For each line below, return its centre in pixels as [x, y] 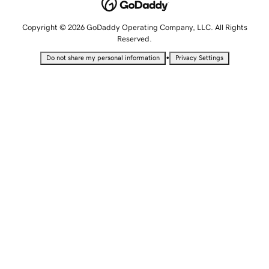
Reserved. [134, 39]
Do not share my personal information [103, 58]
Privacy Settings [199, 58]
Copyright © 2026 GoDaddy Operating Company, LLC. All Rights [134, 28]
